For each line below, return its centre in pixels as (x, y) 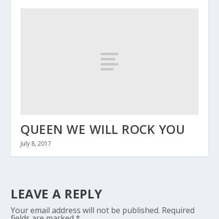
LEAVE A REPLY (57, 194)
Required (178, 210)
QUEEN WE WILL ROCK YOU (103, 129)
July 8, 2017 (36, 143)
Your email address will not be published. (86, 210)
